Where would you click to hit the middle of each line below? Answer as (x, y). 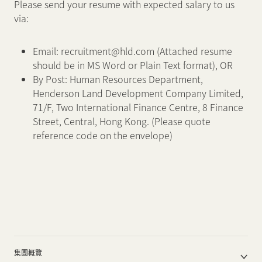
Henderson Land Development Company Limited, (138, 93)
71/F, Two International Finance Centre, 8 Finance (138, 107)
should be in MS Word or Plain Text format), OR (133, 65)
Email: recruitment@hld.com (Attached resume (132, 51)
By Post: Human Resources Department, (118, 79)
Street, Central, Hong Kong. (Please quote (122, 121)
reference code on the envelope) (103, 135)
